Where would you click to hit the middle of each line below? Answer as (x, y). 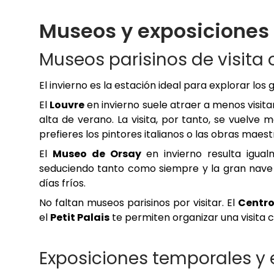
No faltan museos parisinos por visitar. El (139, 203)
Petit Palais (80, 218)
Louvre (67, 105)
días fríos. (62, 183)
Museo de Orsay (97, 154)
